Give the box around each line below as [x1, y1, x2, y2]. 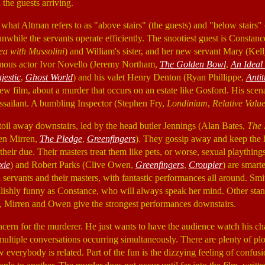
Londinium [166, 98, 208, 108]
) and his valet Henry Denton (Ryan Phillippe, [72, 72, 246, 82]
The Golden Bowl [159, 59, 226, 69]
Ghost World [25, 72, 73, 82]
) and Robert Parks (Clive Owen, [9, 160, 135, 170]
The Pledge [39, 134, 82, 144]
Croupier [188, 160, 222, 170]
